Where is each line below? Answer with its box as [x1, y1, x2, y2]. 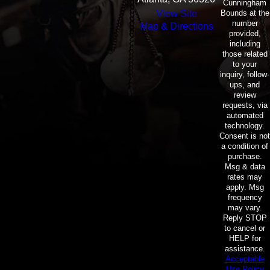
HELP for [228, 234, 261, 243]
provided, [228, 29, 261, 39]
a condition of [221, 142, 268, 151]
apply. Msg [225, 183, 264, 192]
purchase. [227, 152, 262, 162]
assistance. [224, 244, 265, 254]
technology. [225, 121, 265, 131]
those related [222, 49, 268, 59]
